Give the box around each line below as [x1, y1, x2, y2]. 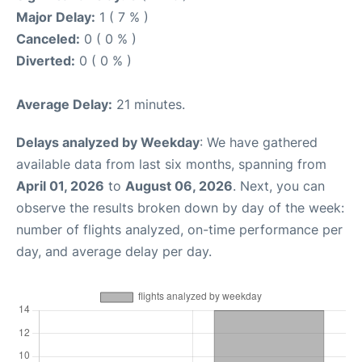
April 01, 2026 [16, 177, 104, 194]
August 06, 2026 [125, 177, 233, 194]
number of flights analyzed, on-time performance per [16, 221, 343, 238]
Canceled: [16, 30, 80, 47]
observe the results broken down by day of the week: [16, 199, 344, 216]
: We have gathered [200, 133, 318, 150]
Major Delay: [16, 8, 95, 25]
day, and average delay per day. [16, 242, 212, 259]
